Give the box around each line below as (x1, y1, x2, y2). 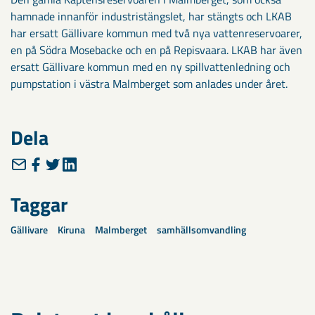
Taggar (11, 188, 67, 219)
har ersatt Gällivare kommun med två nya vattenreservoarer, (11, 24, 302, 41)
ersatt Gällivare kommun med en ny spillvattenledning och (11, 58, 290, 75)
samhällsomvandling (157, 221, 246, 237)
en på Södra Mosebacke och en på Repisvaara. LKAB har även (11, 41, 302, 58)
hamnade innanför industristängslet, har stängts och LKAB (11, 7, 292, 25)
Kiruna (58, 221, 85, 237)
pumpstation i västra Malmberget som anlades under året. (11, 75, 288, 92)
